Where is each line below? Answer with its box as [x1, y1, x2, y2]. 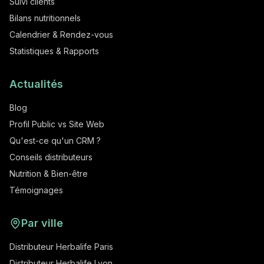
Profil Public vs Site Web [9, 119, 104, 129]
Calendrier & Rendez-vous [9, 29, 113, 39]
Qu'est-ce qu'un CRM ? [9, 136, 101, 146]
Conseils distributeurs [9, 152, 93, 162]
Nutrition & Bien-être [9, 169, 88, 179]
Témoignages [9, 185, 63, 195]
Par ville [21, 217, 63, 229]
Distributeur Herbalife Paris [9, 242, 113, 252]
